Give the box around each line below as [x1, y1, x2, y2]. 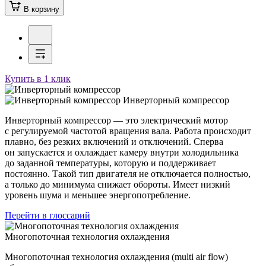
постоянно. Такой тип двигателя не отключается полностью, [5, 168, 251, 179]
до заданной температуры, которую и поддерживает [5, 157, 216, 168]
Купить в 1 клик [5, 73, 71, 84]
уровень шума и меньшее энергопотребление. [5, 189, 191, 200]
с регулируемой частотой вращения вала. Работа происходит [5, 125, 251, 136]
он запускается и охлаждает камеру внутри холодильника [5, 147, 239, 157]
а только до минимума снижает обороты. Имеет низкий [5, 179, 230, 189]
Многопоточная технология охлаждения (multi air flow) [5, 251, 228, 262]
